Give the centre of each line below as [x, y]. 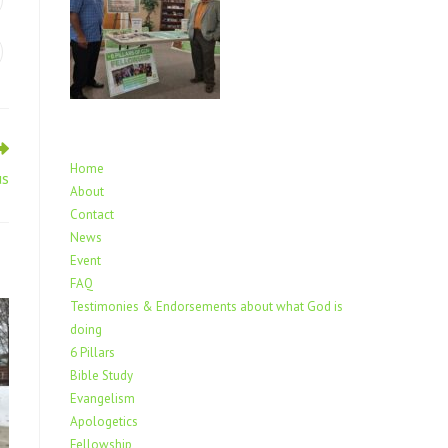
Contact [92, 214]
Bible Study [101, 375]
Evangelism [102, 398]
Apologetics [104, 421]
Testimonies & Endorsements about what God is [206, 306]
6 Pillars [92, 352]
